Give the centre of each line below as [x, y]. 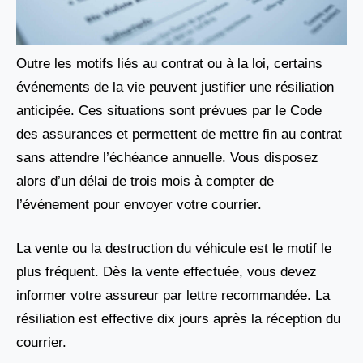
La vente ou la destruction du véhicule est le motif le [174, 249]
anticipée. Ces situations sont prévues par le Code [169, 110]
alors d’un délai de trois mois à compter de [145, 181]
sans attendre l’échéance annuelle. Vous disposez [167, 157]
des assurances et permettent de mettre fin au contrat [179, 134]
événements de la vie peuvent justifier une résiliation [175, 87]
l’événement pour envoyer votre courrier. [139, 204]
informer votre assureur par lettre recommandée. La [173, 296]
